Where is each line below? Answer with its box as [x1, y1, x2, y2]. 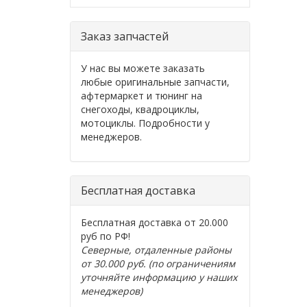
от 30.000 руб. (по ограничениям [81, 257, 235, 270]
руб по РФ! [81, 230, 130, 243]
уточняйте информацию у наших [81, 271, 237, 284]
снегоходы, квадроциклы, [81, 103, 199, 116]
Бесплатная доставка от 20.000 [81, 216, 228, 229]
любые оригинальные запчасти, [81, 75, 230, 88]
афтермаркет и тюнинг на [81, 89, 202, 102]
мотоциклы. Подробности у [81, 116, 210, 130]
